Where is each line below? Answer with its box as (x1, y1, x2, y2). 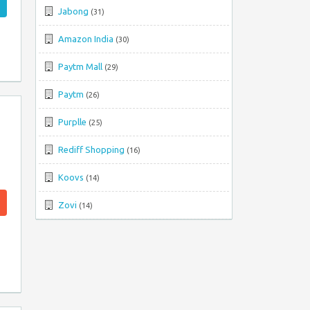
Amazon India (58, 33, 113, 44)
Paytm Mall (58, 61, 102, 71)
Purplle (58, 116, 86, 127)
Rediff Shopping (58, 144, 125, 154)
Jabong (58, 6, 89, 16)
